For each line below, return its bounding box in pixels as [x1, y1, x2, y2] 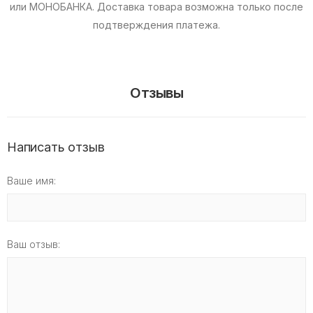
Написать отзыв [7, 140, 105, 154]
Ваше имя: [7, 175, 56, 187]
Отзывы [130, 85, 183, 101]
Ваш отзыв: [7, 238, 60, 250]
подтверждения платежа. [93, 19, 220, 31]
